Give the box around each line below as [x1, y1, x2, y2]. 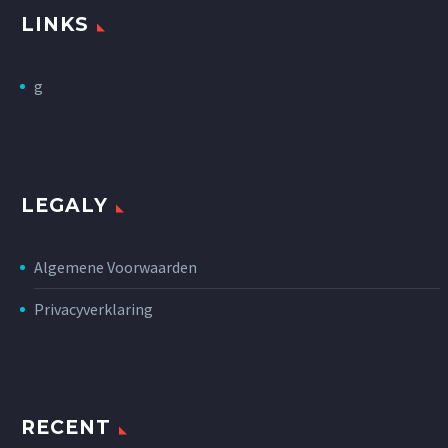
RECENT [21, 416, 111, 440]
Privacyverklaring [34, 298, 153, 319]
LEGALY [21, 193, 108, 217]
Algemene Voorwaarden [34, 256, 197, 277]
